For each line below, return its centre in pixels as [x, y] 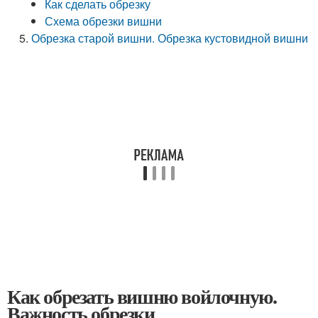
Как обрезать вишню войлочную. [142, 296]
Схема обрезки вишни [104, 21]
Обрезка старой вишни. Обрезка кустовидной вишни [170, 38]
